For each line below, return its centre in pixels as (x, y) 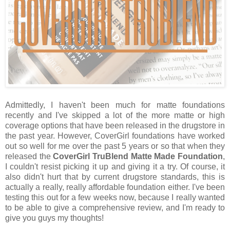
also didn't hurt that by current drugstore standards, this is (115, 177)
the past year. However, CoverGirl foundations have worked (115, 136)
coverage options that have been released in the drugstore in (115, 126)
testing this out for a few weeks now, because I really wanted (115, 198)
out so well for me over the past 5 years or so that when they (115, 146)
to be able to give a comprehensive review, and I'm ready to (115, 208)
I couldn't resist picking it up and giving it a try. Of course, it (115, 167)
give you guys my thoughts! (54, 218)
